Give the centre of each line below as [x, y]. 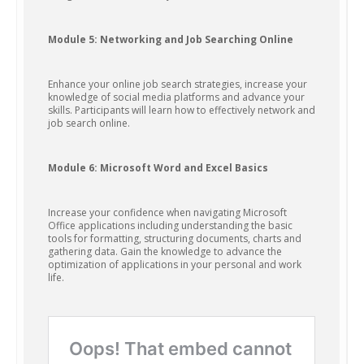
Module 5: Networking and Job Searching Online [171, 39]
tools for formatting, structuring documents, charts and [175, 238]
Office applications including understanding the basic [170, 225]
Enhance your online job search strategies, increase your [178, 84]
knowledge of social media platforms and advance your [176, 97]
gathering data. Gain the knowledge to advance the [165, 251]
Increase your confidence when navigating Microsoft [167, 212]
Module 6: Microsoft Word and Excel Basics [158, 168]
